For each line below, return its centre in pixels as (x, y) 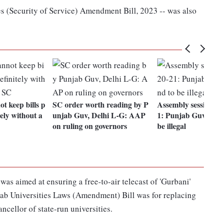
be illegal (172, 126)
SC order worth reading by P (101, 105)
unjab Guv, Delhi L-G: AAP (99, 115)
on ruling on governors (90, 126)
